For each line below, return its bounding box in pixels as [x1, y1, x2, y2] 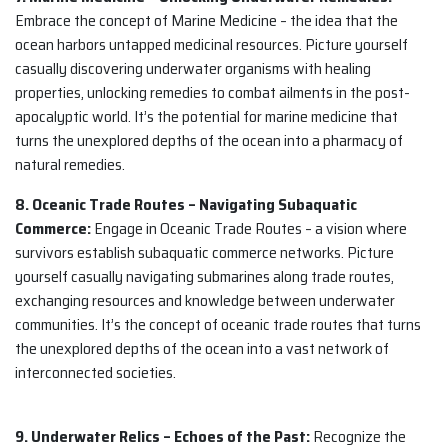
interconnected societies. [15, 360, 176, 386]
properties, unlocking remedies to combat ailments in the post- [15, 80, 410, 106]
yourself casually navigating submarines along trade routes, [15, 264, 394, 290]
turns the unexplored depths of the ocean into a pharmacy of [15, 128, 403, 154]
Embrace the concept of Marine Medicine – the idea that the [15, 8, 398, 34]
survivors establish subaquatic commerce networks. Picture [15, 240, 394, 266]
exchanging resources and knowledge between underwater [15, 288, 395, 314]
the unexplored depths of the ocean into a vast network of [15, 336, 389, 362]
